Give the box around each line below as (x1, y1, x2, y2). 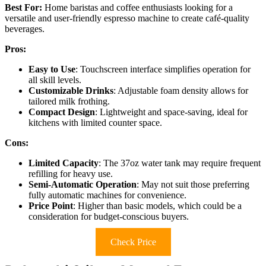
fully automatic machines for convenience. (28, 189, 186, 200)
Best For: (5, 2, 42, 12)
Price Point (28, 200, 73, 211)
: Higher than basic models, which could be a (73, 200, 242, 211)
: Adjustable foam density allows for (113, 85, 248, 96)
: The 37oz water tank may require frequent (99, 157, 261, 168)
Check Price (110, 236, 156, 247)
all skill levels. (28, 74, 81, 85)
